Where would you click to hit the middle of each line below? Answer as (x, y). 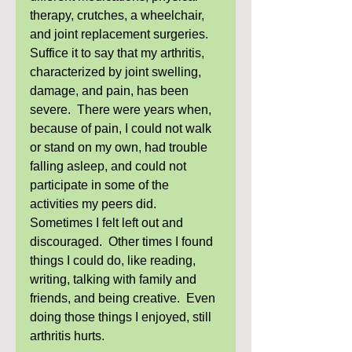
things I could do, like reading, (114, 260)
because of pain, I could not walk (122, 128)
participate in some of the (101, 185)
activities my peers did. (96, 204)
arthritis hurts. (69, 336)
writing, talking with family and (115, 279)
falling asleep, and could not (110, 166)
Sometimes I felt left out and (108, 223)
